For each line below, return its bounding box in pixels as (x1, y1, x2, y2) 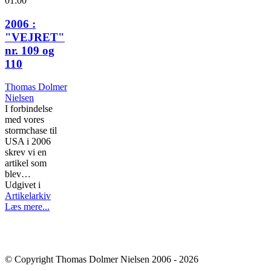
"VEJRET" (5, 30, 65, 44)
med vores (5, 114, 44, 125)
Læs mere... (5, 201, 50, 212)
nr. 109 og (5, 44, 54, 57)
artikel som (5, 158, 47, 169)
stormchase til (5, 125, 57, 136)
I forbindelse (5, 103, 53, 114)
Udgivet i (5, 180, 41, 191)
